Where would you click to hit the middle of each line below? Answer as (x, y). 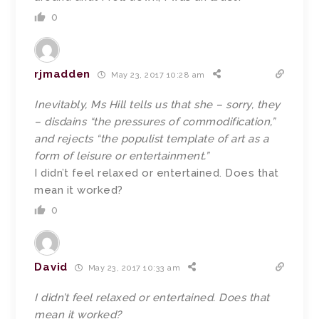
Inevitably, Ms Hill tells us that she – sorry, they (157, 105)
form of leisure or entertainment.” (122, 156)
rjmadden (63, 74)
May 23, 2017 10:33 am (133, 268)
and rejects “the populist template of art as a (152, 139)
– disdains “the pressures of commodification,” (155, 122)
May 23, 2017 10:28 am (157, 75)
